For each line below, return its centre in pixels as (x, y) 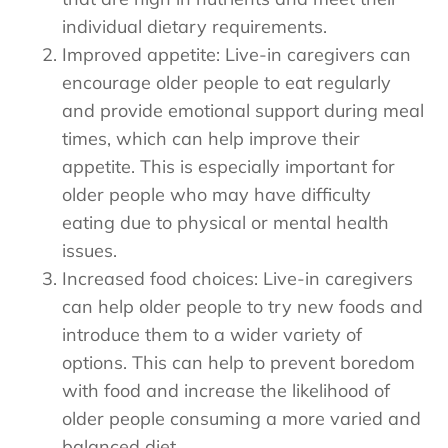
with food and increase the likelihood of (226, 391)
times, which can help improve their (211, 139)
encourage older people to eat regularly (227, 83)
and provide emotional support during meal (243, 111)
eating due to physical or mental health (226, 223)
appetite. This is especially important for (229, 167)
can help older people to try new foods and (243, 307)
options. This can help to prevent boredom (239, 363)
